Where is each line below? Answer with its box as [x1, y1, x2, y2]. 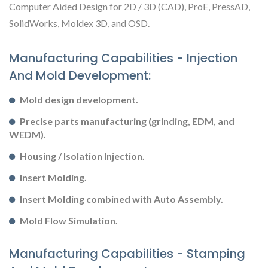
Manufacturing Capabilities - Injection [9, 49, 237, 66]
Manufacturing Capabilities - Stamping [9, 245, 245, 262]
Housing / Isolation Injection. [20, 150, 145, 162]
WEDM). [9, 128, 46, 140]
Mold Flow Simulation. [20, 214, 118, 226]
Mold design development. [20, 93, 138, 105]
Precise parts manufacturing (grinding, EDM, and [20, 115, 234, 127]
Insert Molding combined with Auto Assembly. [20, 193, 223, 205]
